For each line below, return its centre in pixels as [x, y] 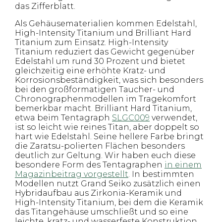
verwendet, [173, 118]
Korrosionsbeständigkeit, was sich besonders [109, 80]
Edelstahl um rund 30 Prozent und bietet [100, 61]
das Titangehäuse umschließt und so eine [102, 212]
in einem [183, 165]
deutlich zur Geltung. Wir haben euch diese [105, 155]
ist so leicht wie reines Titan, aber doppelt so [107, 127]
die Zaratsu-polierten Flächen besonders [100, 146]
